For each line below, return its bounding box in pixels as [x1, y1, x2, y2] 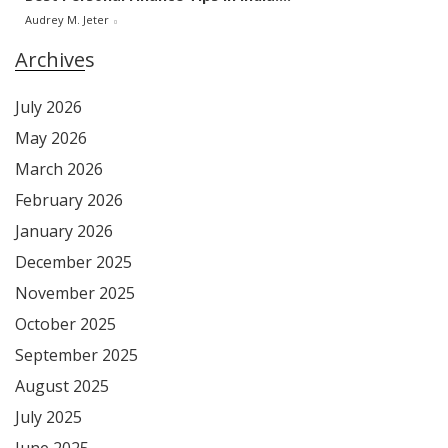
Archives [15, 45, 95, 73]
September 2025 [15, 343, 138, 366]
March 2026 [15, 157, 103, 180]
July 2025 [15, 405, 82, 428]
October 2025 [15, 312, 116, 335]
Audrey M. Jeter [25, 11, 109, 27]
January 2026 [15, 219, 113, 242]
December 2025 [15, 250, 132, 273]
